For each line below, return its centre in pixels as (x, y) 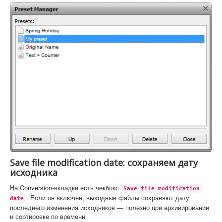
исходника (34, 173)
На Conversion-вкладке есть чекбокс (65, 188)
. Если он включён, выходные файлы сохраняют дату (108, 198)
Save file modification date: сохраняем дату (104, 163)
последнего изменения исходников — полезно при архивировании (110, 208)
